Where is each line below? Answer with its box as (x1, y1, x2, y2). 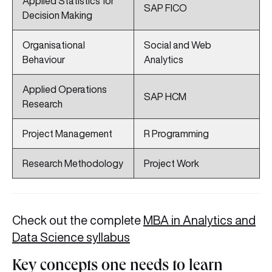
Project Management (22, 129, 112, 139)
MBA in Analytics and (143, 214, 256, 227)
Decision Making (22, 10, 92, 21)
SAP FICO (144, 3, 187, 13)
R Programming (144, 129, 209, 139)
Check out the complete (12, 214, 143, 227)
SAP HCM (144, 92, 186, 102)
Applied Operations (22, 84, 107, 95)
